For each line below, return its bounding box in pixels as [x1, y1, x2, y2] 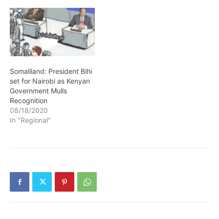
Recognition [10, 96, 47, 105]
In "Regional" [10, 116, 51, 125]
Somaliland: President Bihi [10, 67, 92, 76]
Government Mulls [10, 87, 67, 95]
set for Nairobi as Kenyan [10, 77, 90, 86]
